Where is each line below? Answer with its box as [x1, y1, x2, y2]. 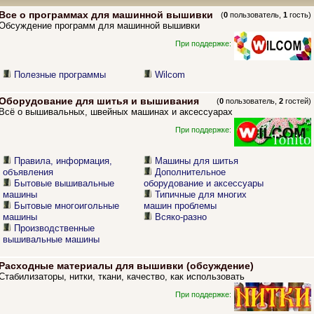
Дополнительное [155, 167, 226, 178]
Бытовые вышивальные [14, 178, 115, 189]
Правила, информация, [14, 156, 113, 167]
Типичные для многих [155, 189, 247, 200]
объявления [3, 167, 54, 178]
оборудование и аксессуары [144, 178, 264, 189]
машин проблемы [144, 200, 217, 212]
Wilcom [155, 69, 186, 81]
